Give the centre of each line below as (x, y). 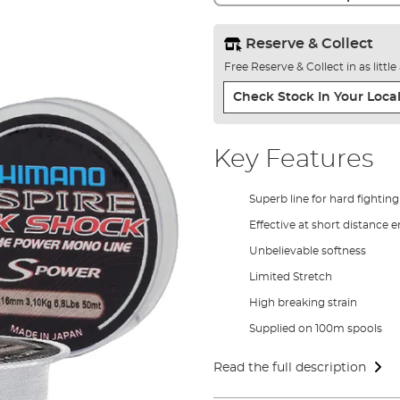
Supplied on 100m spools (315, 328)
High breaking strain (303, 302)
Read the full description (289, 367)
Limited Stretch (290, 276)
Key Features (293, 159)
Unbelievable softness (307, 250)
